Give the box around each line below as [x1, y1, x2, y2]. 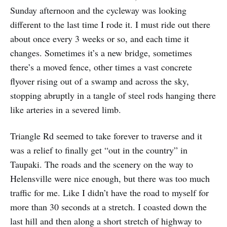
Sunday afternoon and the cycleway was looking [10, 4, 186, 16]
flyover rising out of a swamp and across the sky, [10, 74, 189, 87]
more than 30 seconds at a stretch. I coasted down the [10, 200, 207, 213]
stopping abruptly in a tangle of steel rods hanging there [10, 89, 216, 101]
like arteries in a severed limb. [10, 103, 121, 116]
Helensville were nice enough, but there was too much [10, 172, 210, 184]
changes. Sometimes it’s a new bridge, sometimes [10, 46, 192, 59]
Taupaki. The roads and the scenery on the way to [10, 158, 193, 170]
